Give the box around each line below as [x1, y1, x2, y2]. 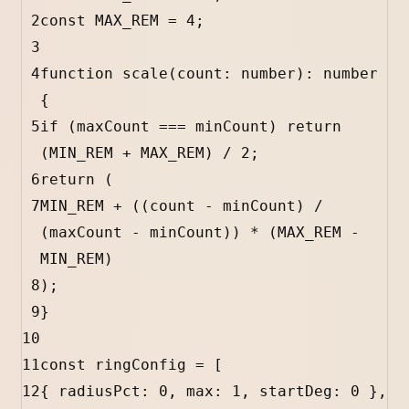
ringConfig [95, 356, 186, 374]
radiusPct [58, 383, 141, 401]
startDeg [259, 383, 332, 401]
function [40, 65, 113, 83]
